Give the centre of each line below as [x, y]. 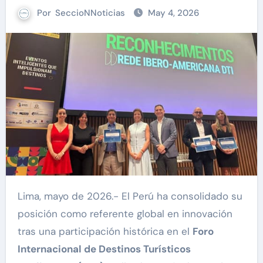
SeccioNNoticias [90, 13]
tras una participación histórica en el [105, 231]
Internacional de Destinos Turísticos [104, 249]
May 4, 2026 [173, 13]
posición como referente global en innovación [125, 213]
